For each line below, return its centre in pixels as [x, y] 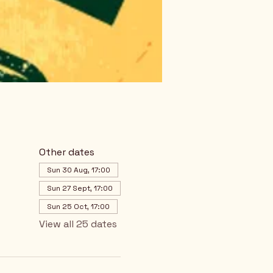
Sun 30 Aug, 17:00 [78, 170]
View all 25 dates [78, 224]
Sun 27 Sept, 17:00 [80, 188]
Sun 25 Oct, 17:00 [78, 207]
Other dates [66, 152]
